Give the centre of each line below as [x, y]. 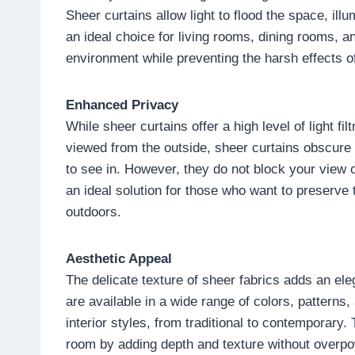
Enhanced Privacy [122, 105]
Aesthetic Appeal [119, 258]
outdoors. [94, 212]
